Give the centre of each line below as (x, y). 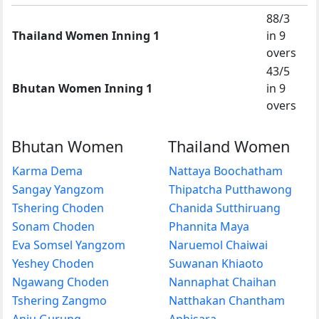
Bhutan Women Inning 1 (82, 88)
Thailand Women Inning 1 (86, 35)
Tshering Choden (58, 208)
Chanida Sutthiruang (225, 208)
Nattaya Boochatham (226, 171)
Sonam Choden (53, 226)
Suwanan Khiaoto (216, 263)
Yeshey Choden (53, 263)
